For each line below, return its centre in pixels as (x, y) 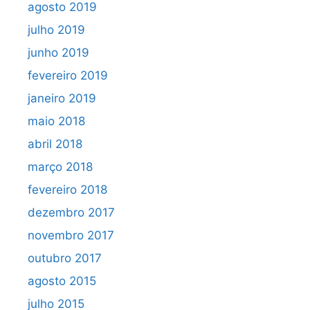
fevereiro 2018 (67, 190)
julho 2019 (56, 30)
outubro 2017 (65, 258)
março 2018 (60, 167)
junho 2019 (58, 53)
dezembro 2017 (71, 213)
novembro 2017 (71, 236)
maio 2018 (56, 121)
